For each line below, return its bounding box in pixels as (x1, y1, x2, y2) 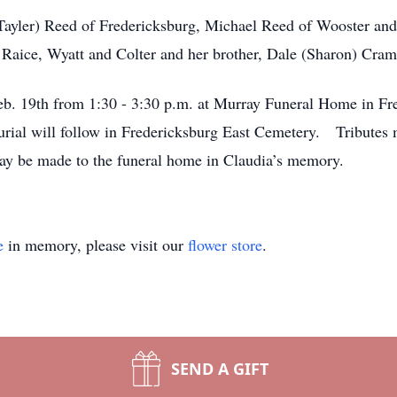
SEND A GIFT (171, 358, 269, 379)
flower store (188, 234, 262, 255)
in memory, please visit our (4, 234, 188, 255)
